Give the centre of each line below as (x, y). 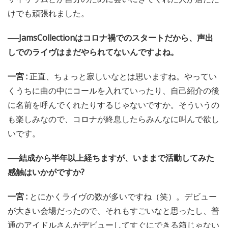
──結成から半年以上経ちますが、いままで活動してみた (111, 158)
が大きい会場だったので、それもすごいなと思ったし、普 (113, 210)
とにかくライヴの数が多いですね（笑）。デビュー (123, 196)
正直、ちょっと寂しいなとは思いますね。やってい (123, 76)
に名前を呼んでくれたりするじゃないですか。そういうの (113, 105)
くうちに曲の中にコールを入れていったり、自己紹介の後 (113, 90)
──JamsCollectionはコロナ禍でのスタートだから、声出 (110, 37)
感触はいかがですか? (46, 172)
